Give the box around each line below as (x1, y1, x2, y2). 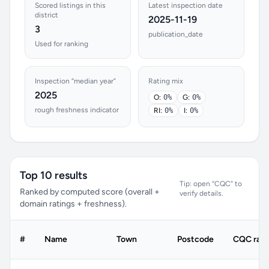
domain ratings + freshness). (20, 199, 127, 209)
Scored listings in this (35, 1, 106, 10)
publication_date (148, 30, 203, 38)
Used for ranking (35, 40, 88, 48)
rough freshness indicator (35, 106, 119, 114)
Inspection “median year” (35, 77, 116, 85)
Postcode (177, 234, 214, 244)
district (35, 11, 58, 19)
